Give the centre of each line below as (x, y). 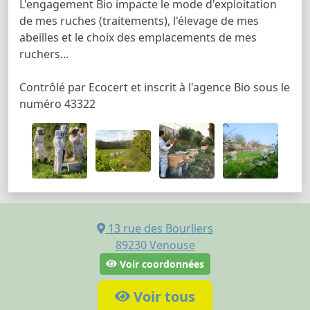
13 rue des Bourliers (161, 228)
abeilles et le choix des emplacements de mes (138, 37)
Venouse (172, 245)
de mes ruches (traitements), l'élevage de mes (139, 20)
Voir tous (163, 296)
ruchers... (44, 54)
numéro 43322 (57, 103)
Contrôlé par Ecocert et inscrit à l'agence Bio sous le (155, 87)
